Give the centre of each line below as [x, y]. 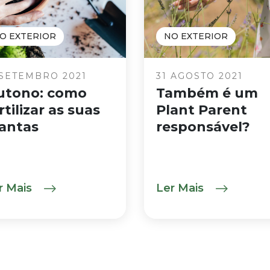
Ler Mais [181, 188]
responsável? [203, 127]
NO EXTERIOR [196, 36]
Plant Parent [202, 110]
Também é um [207, 93]
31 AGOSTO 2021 [199, 76]
